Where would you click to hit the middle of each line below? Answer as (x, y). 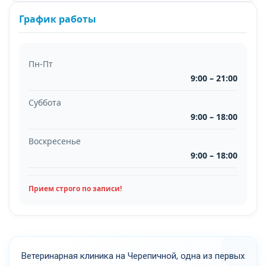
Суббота (45, 102)
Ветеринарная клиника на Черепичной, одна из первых (133, 256)
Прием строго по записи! (75, 188)
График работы (58, 19)
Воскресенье (55, 141)
